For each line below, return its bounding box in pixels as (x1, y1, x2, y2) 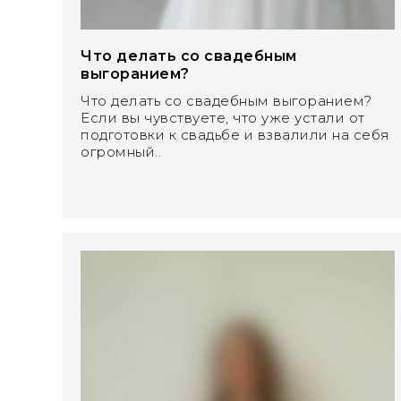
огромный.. (81, 143, 161, 161)
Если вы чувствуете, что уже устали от (81, 109, 365, 127)
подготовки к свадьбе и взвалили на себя (81, 126, 390, 144)
